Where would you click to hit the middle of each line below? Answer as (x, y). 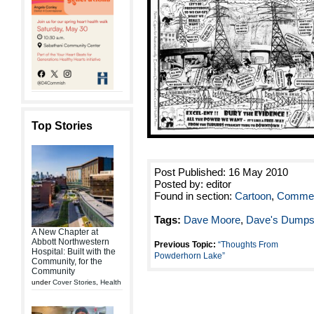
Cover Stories (74, 282)
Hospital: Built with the (74, 252)
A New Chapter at (65, 232)
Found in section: (194, 196)
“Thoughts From (248, 244)
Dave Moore (212, 219)
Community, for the (67, 261)
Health (111, 282)
